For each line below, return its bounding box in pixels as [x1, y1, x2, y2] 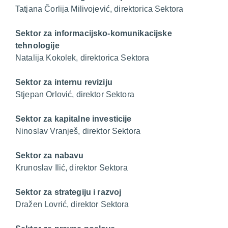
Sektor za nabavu [15, 151, 84, 160]
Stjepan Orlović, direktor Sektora [15, 90, 134, 99]
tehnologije [15, 41, 60, 50]
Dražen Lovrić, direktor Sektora [15, 199, 129, 209]
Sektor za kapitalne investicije [15, 114, 132, 123]
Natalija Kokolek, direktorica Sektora [15, 53, 150, 62]
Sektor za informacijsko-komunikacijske [15, 28, 172, 38]
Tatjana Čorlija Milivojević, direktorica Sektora [15, 4, 184, 13]
